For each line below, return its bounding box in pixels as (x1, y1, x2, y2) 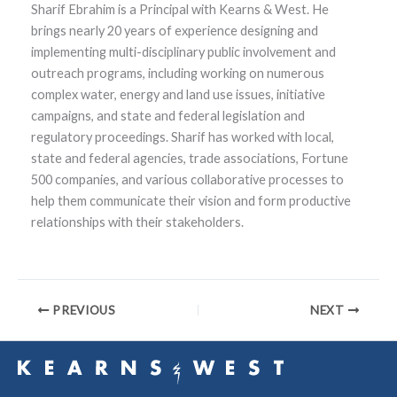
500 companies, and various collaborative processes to (30, 172, 344, 188)
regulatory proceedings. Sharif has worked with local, (30, 129, 334, 145)
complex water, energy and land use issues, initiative (30, 87, 325, 103)
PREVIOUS (49, 302, 116, 317)
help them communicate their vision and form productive (30, 193, 351, 209)
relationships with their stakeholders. (30, 214, 244, 230)
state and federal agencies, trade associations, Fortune (30, 151, 348, 167)
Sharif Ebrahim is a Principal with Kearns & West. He (30, 2, 329, 18)
